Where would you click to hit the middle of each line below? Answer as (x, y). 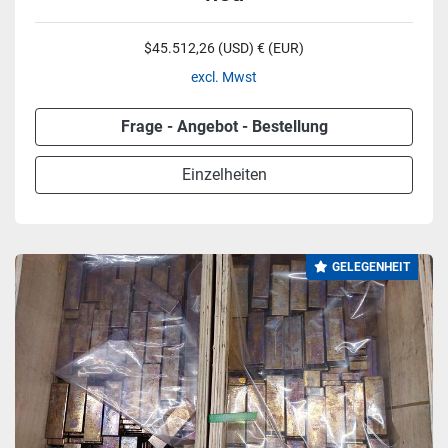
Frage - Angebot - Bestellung (224, 126)
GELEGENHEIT (371, 267)
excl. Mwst (224, 77)
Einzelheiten (224, 174)
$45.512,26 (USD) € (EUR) (224, 48)
